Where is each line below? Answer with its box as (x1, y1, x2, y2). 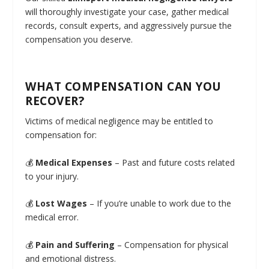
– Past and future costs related (112, 156, 235, 168)
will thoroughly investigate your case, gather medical (25, 6, 229, 18)
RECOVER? (25, 93, 85, 109)
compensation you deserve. (25, 34, 133, 46)
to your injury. (25, 170, 79, 182)
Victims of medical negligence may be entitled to (25, 115, 214, 127)
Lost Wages (35, 198, 88, 210)
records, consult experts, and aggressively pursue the (25, 20, 232, 32)
